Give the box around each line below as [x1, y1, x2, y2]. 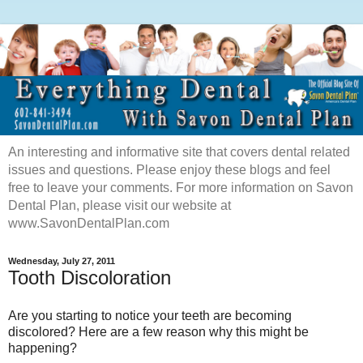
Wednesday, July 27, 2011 [8, 256, 115, 267]
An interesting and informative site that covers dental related [8, 144, 350, 159]
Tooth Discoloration [8, 266, 171, 288]
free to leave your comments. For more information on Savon [8, 180, 353, 194]
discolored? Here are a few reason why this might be [8, 325, 309, 340]
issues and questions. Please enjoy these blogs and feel [8, 162, 331, 177]
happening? [8, 341, 77, 356]
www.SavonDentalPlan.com [8, 216, 169, 230]
